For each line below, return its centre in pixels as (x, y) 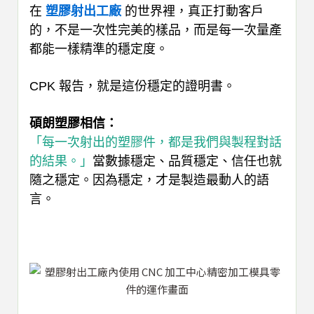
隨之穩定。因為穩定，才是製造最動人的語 (149, 180)
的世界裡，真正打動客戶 (192, 11)
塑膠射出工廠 (83, 11)
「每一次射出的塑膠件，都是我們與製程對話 (156, 143)
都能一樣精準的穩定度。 (99, 49)
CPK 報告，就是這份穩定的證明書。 (132, 86)
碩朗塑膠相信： (74, 124)
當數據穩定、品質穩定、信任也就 (187, 162)
